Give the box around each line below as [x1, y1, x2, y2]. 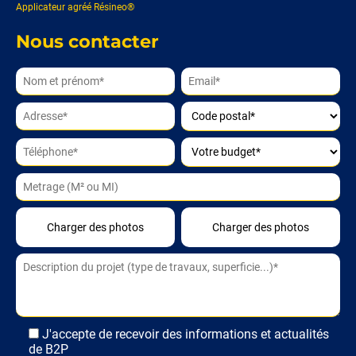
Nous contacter [16, 30, 159, 53]
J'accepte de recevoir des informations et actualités [42, 327, 329, 342]
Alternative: [16, 264, 79, 280]
